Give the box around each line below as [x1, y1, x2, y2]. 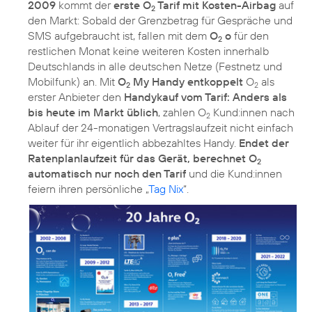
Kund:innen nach [210, 105, 295, 120]
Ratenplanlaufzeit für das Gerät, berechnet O [28, 151, 257, 166]
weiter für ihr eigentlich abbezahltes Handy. [28, 136, 239, 150]
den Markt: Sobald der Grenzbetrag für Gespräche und [28, 13, 292, 28]
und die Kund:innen [186, 166, 282, 181]
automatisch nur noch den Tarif [28, 166, 186, 181]
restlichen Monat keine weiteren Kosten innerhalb [28, 44, 269, 58]
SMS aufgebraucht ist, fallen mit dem [28, 29, 210, 43]
